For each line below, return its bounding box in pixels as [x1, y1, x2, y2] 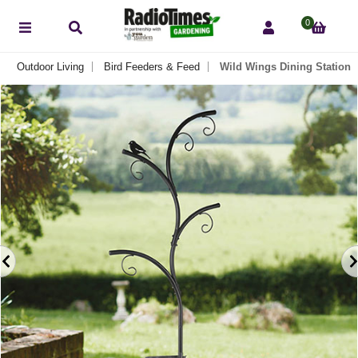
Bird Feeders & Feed [103, 60, 200, 73]
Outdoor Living [16, 60, 84, 73]
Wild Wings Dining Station [219, 60, 351, 73]
